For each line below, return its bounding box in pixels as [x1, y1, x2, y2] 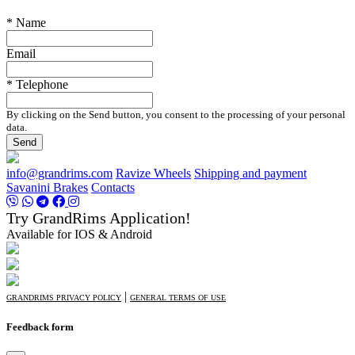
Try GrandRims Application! [6, 208, 191, 227]
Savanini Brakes [6, 180, 88, 194]
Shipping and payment [194, 166, 307, 180]
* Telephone [6, 77, 68, 91]
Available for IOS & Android [6, 227, 152, 241]
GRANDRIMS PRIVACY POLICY [6, 292, 121, 302]
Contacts [91, 180, 135, 194]
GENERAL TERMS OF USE [130, 292, 226, 302]
